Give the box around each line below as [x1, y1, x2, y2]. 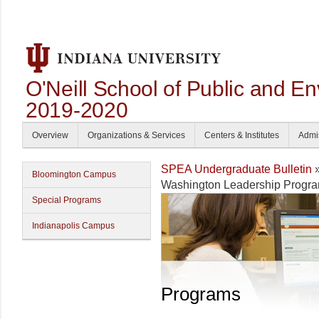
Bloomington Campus [32, 169, 116, 179]
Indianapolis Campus [32, 221, 115, 231]
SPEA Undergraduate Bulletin [161, 163, 312, 175]
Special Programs [32, 195, 101, 205]
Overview [32, 130, 68, 140]
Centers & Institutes [204, 130, 279, 140]
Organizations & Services [88, 130, 185, 140]
